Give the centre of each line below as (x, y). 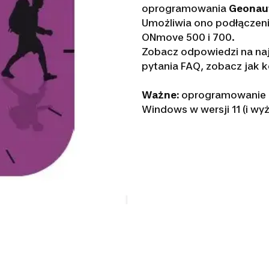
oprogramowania (185, 8)
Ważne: (160, 95)
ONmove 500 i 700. (189, 37)
